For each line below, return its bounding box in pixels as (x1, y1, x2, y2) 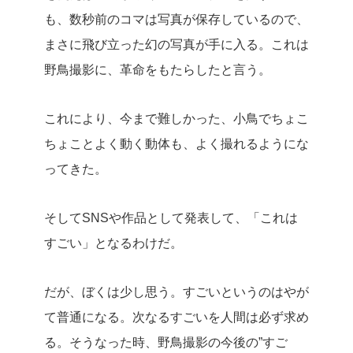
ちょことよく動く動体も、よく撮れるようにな (44, 137, 309, 150)
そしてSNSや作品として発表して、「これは (44, 211, 298, 225)
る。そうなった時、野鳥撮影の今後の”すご (44, 336, 288, 349)
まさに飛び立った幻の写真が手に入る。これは (44, 38, 309, 51)
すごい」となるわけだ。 (44, 236, 183, 250)
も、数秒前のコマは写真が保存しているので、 (44, 13, 309, 26)
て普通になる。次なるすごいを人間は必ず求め (44, 310, 309, 324)
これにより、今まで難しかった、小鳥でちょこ (44, 112, 309, 125)
